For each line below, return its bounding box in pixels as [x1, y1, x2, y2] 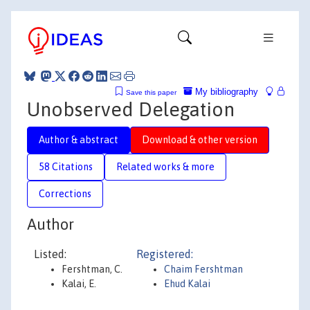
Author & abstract [39, 134, 118, 145]
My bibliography [192, 86, 258, 97]
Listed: [34, 248, 66, 260]
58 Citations [39, 161, 93, 172]
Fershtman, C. [62, 264, 122, 275]
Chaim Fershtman [164, 264, 243, 275]
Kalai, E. [62, 278, 96, 289]
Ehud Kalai [164, 278, 210, 289]
